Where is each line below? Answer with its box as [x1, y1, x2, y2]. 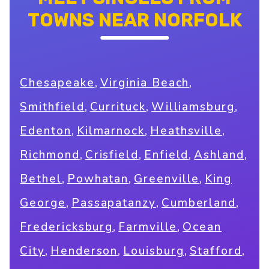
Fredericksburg [20, 219, 113, 235]
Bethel [20, 171, 62, 187]
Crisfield [85, 147, 139, 163]
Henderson [50, 243, 118, 259]
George [20, 195, 66, 211]
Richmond [20, 147, 80, 163]
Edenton [20, 123, 71, 139]
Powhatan [67, 171, 129, 187]
